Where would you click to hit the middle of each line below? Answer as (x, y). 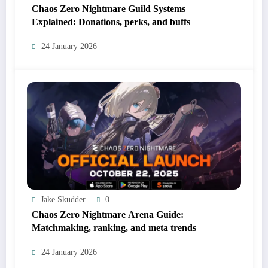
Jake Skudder (63, 199)
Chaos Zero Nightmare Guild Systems (109, 8)
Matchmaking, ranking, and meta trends (114, 227)
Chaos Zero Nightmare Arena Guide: (108, 214)
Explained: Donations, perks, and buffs (111, 22)
